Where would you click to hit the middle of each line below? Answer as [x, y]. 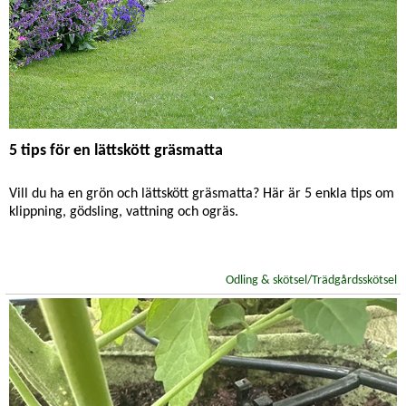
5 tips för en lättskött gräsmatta [116, 151]
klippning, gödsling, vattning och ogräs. [124, 212]
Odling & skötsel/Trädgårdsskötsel [311, 280]
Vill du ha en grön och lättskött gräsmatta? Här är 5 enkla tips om [202, 194]
